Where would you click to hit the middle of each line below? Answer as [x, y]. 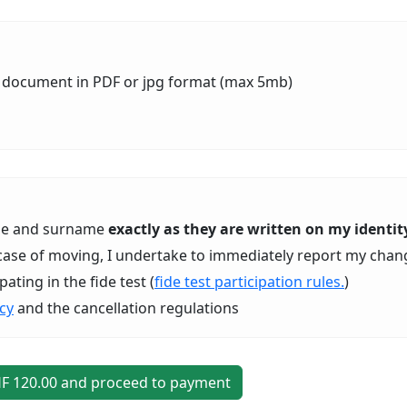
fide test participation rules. [249, 282]
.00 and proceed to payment [134, 382]
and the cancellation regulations [126, 308]
